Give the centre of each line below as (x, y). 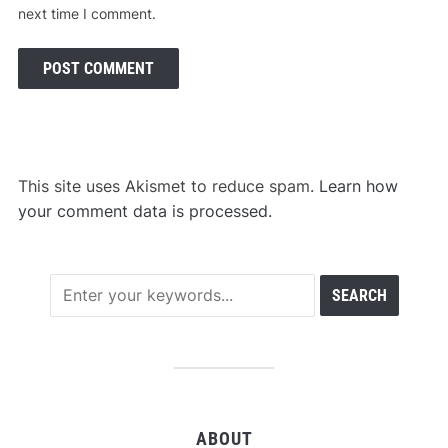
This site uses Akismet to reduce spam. (168, 185)
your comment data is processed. (144, 210)
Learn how (358, 185)
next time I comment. (86, 13)
